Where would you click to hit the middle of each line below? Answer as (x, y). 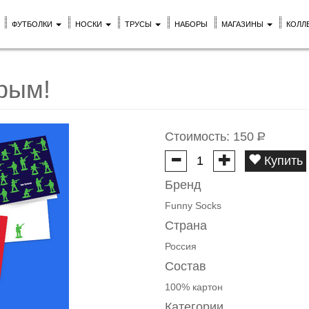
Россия (181, 246)
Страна (186, 226)
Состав (186, 266)
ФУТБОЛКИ (33, 24)
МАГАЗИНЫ (243, 24)
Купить (283, 161)
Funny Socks (193, 206)
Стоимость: (199, 137)
